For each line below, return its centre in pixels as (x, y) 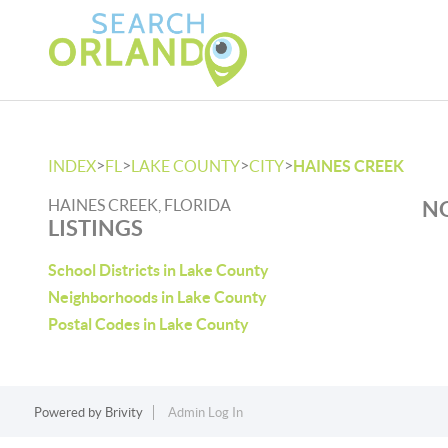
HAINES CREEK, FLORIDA (139, 205)
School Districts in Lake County (158, 270)
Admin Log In (205, 412)
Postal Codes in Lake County (148, 324)
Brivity (123, 412)
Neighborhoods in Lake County (157, 297)
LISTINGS (95, 227)
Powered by (69, 412)
